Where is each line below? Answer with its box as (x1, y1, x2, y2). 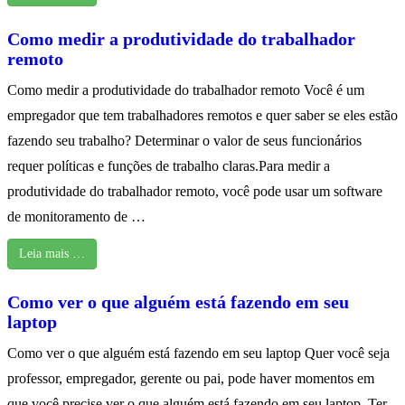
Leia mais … (19, 247, 85, 261)
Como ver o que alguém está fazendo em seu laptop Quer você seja (7, 345, 390, 362)
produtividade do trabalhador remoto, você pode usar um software (7, 184, 382, 200)
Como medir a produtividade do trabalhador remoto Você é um (7, 82, 364, 99)
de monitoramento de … (7, 209, 146, 225)
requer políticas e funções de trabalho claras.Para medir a (7, 158, 330, 174)
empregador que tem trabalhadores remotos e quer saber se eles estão (7, 108, 398, 124)
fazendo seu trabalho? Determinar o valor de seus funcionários (7, 133, 362, 149)
